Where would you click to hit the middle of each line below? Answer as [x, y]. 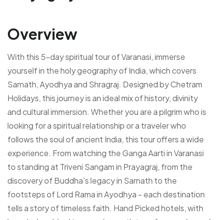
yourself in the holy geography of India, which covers [102, 70]
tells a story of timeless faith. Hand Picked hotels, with [105, 208]
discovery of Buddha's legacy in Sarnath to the [92, 180]
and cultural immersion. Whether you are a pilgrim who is [107, 111]
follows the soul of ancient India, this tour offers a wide [106, 139]
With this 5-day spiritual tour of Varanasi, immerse [96, 56]
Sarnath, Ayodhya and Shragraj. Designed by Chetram [105, 84]
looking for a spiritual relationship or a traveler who [97, 125]
